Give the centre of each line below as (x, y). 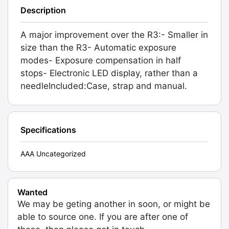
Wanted (32, 192)
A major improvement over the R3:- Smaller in (114, 35)
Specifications (48, 130)
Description (43, 10)
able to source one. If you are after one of (103, 216)
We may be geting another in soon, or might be (114, 204)
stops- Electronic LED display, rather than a (109, 73)
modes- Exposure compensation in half (101, 60)
